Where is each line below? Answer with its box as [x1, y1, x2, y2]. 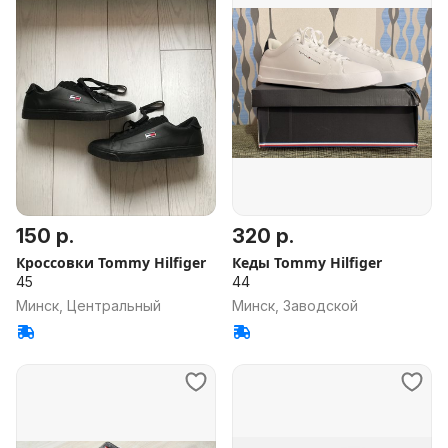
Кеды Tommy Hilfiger [232, 253, 382, 272]
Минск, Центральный [16, 297, 161, 314]
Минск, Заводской [232, 297, 358, 314]
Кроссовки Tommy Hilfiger [16, 253, 206, 272]
